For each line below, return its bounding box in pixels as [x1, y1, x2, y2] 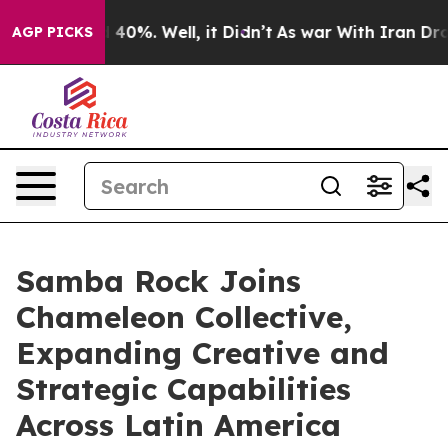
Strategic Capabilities [16, 370, 351, 408]
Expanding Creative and [16, 334, 389, 372]
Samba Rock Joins [16, 262, 301, 300]
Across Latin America [16, 406, 341, 444]
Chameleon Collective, [16, 298, 352, 336]
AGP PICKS [12, 23, 93, 41]
